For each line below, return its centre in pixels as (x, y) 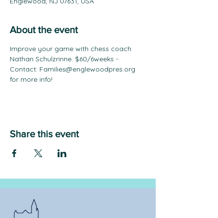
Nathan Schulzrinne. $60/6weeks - (65, 59)
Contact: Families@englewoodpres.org (73, 69)
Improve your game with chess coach (72, 49)
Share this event (44, 134)
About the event (44, 30)
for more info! (31, 79)
